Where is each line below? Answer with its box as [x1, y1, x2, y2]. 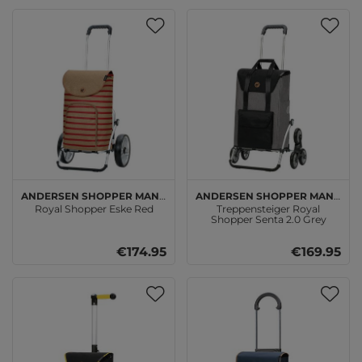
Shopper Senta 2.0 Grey [210, 213, 326, 225]
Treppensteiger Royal [217, 202, 320, 215]
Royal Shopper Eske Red [34, 202, 154, 215]
